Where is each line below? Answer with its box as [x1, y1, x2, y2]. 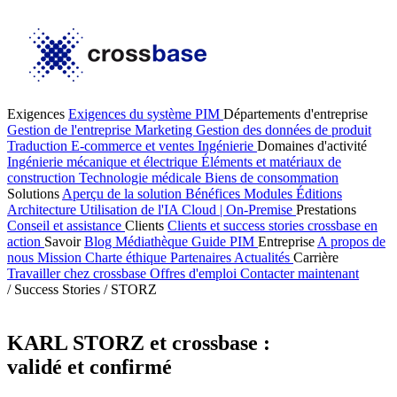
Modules [244, 186, 296, 201]
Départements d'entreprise [223, 106, 368, 121]
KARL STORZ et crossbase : [7, 331, 270, 354]
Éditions [296, 186, 342, 201]
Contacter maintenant [240, 266, 359, 281]
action [7, 234, 44, 249]
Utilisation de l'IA [80, 202, 182, 217]
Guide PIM [191, 234, 258, 249]
